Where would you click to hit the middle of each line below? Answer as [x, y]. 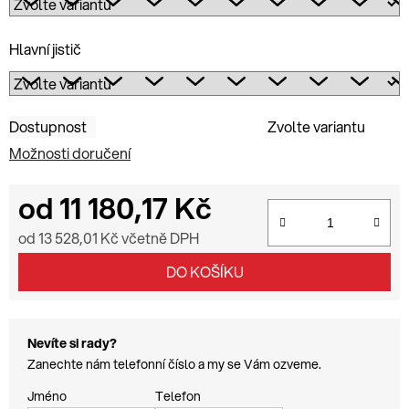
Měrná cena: [57, 266]
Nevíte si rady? [72, 343]
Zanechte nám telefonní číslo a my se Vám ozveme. [174, 364]
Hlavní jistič [45, 48]
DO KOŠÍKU [204, 271]
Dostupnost [48, 126]
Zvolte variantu [316, 126]
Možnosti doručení [70, 152]
